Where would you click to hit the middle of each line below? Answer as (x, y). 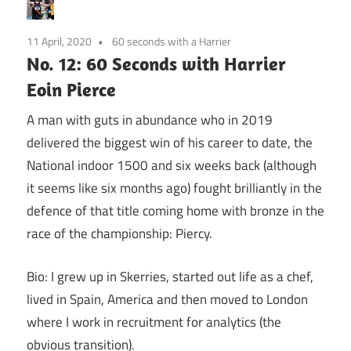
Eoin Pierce (71, 89)
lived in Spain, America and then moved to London (167, 299)
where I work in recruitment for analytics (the (154, 322)
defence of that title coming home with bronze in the (175, 211)
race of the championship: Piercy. (119, 234)
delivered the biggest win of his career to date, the (170, 143)
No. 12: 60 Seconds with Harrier (156, 63)
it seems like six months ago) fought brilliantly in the (174, 188)
